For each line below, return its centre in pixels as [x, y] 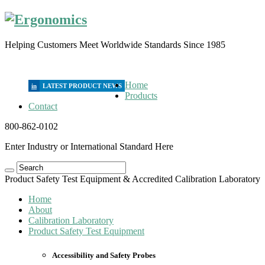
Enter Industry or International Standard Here [89, 146]
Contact [43, 106]
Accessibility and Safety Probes [104, 255]
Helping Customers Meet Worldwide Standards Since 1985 [115, 44]
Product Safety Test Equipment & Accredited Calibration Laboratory [132, 179]
